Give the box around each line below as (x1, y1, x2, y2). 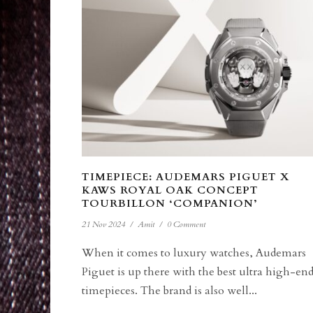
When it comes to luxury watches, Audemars (82, 245, 306, 261)
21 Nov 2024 (82, 218, 125, 230)
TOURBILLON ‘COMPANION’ (82, 196, 257, 210)
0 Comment (167, 218, 205, 230)
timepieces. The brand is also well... (82, 282, 257, 298)
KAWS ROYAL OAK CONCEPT (82, 182, 259, 197)
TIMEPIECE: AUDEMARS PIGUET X (82, 169, 290, 184)
